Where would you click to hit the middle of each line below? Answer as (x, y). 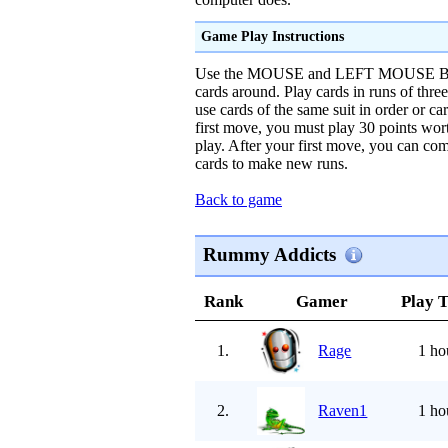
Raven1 (343, 411)
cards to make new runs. (271, 164)
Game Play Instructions (272, 36)
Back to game (238, 200)
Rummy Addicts (269, 255)
